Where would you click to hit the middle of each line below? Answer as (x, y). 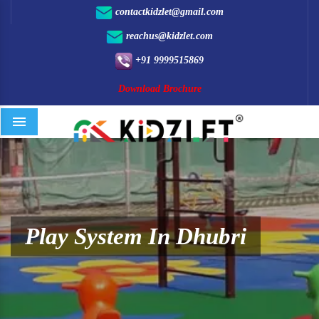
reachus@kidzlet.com (168, 36)
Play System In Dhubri (136, 236)
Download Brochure (159, 89)
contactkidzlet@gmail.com (168, 12)
